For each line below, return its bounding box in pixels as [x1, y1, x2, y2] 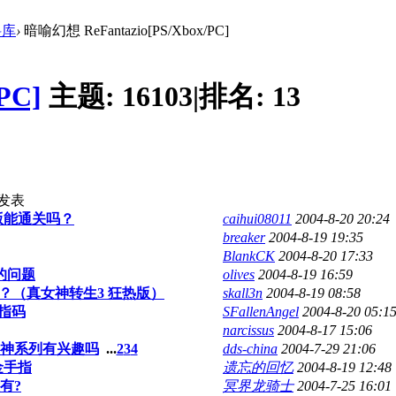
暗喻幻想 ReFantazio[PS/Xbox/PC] [20, 22, 229, 38]
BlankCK [223, 247, 275, 263]
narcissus [223, 322, 274, 338]
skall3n [223, 285, 263, 301]
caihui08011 [223, 210, 292, 226]
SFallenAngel [223, 303, 299, 319]
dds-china [223, 340, 278, 356]
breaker [223, 229, 265, 245]
